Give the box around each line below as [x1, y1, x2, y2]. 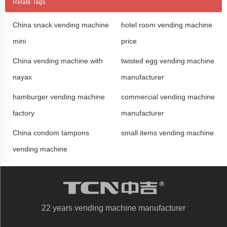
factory [13, 108, 34, 116]
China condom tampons [13, 128, 89, 137]
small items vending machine [121, 128, 214, 137]
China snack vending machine [13, 20, 109, 29]
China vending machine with [13, 56, 103, 65]
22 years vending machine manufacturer [42, 203, 185, 212]
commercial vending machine [121, 92, 215, 101]
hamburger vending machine [13, 92, 105, 101]
